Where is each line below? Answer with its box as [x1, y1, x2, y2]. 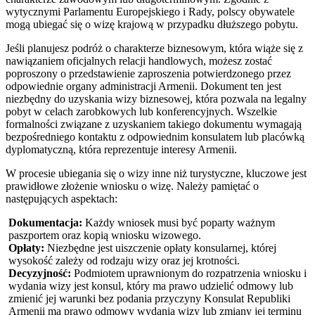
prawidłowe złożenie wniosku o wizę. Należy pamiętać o [6, 179, 259, 192]
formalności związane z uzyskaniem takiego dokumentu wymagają [6, 117, 302, 130]
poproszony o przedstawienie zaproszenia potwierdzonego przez [6, 67, 291, 79]
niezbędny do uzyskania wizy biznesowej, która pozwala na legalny [6, 92, 307, 105]
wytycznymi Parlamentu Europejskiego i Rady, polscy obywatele [6, 5, 295, 18]
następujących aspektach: [6, 192, 117, 205]
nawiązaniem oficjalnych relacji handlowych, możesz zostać [6, 54, 272, 67]
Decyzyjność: [8, 266, 71, 279]
